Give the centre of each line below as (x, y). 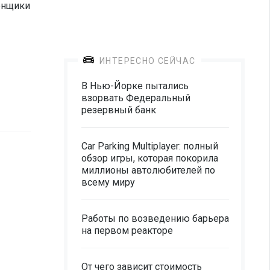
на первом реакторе (127, 231)
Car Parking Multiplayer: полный (150, 146)
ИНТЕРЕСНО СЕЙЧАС (148, 61)
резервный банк (119, 110)
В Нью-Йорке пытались (135, 86)
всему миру (108, 182)
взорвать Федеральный (136, 98)
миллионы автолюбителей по (148, 170)
